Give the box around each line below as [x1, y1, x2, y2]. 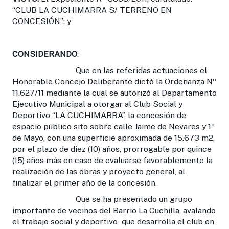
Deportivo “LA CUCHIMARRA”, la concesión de [12, 110, 186, 120]
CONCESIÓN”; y [12, 16, 71, 26]
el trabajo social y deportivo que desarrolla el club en [12, 216, 214, 226]
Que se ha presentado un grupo [12, 194, 192, 204]
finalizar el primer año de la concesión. [12, 177, 157, 188]
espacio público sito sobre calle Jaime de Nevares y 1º [12, 121, 215, 131]
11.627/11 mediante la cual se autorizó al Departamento [12, 87, 217, 98]
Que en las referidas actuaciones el [12, 65, 207, 75]
